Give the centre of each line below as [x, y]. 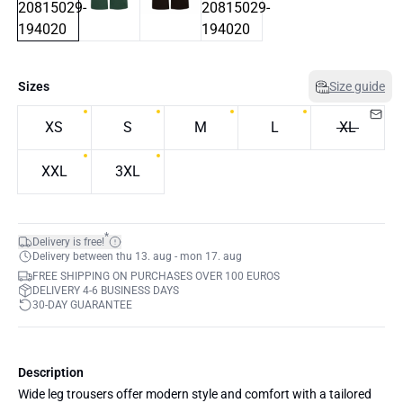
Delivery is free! [68, 242]
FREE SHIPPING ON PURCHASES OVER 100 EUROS [156, 276]
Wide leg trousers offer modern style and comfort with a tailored [195, 394]
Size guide [357, 86]
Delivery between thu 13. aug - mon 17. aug [137, 256]
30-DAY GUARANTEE [82, 305]
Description [51, 372]
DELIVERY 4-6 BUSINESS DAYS [106, 291]
